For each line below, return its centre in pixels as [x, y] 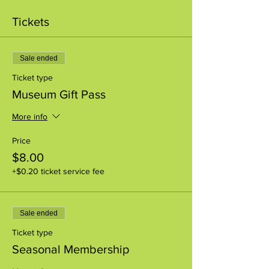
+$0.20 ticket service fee [58, 171]
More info [30, 116]
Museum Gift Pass [59, 94]
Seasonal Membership [71, 249]
